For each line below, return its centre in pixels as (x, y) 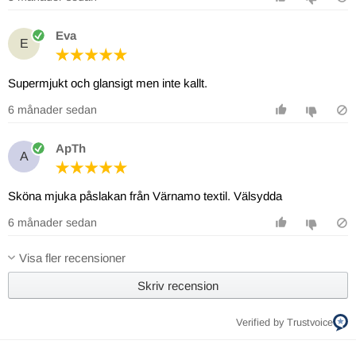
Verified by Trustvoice (284, 323)
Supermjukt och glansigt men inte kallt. (108, 83)
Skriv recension (178, 285)
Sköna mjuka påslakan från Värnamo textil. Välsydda (145, 195)
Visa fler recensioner (72, 258)
